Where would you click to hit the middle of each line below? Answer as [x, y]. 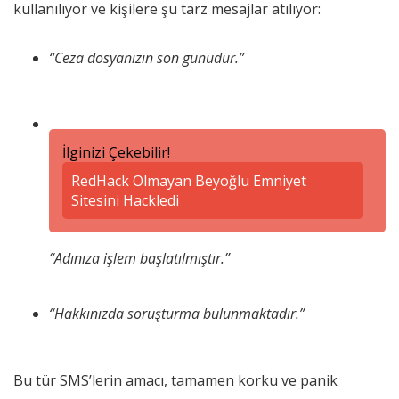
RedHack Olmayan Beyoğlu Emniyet [189, 181]
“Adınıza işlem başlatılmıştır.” [139, 259]
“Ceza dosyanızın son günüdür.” [147, 58]
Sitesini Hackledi [125, 201]
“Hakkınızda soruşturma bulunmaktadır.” [177, 314]
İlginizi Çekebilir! [116, 153]
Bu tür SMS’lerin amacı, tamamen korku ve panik [175, 381]
